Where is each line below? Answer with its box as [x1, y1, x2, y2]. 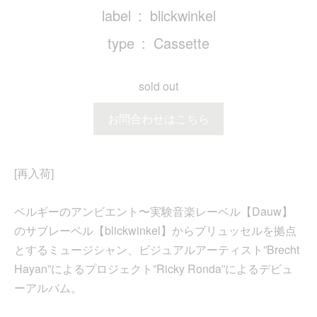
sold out [139, 78, 178, 95]
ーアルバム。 [14, 279, 82, 296]
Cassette [154, 33, 209, 54]
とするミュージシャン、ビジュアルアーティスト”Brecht [14, 241, 299, 258]
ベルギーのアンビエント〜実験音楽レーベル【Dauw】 [14, 203, 293, 220]
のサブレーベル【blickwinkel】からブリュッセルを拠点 [14, 222, 296, 239]
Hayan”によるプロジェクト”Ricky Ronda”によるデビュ [14, 260, 293, 277]
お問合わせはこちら [108, 110, 209, 127]
